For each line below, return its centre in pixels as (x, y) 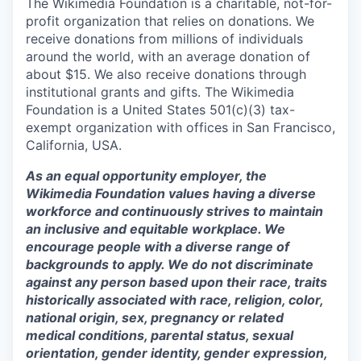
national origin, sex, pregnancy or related (155, 317)
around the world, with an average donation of (168, 56)
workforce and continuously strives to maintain (174, 211)
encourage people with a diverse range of (158, 247)
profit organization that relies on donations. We (170, 21)
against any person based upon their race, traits (176, 282)
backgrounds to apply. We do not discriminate (170, 264)
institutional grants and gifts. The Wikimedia (160, 92)
